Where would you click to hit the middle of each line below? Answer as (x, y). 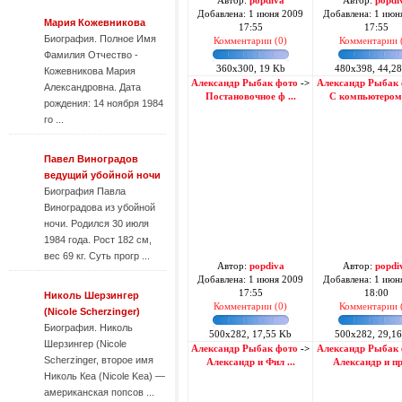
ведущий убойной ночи (102, 175)
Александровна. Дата (92, 87)
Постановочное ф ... (250, 96)
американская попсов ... (99, 392)
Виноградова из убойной (100, 207)
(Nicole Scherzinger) (92, 311)
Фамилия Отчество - (91, 55)
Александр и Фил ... (250, 362)
